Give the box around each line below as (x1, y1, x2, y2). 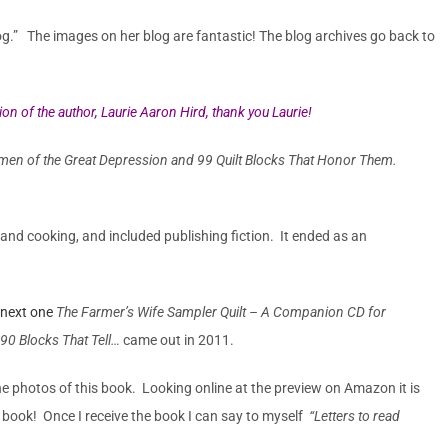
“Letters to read (309, 407, 400, 424)
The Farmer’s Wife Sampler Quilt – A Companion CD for (56, 303, 386, 320)
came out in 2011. (123, 331, 234, 348)
